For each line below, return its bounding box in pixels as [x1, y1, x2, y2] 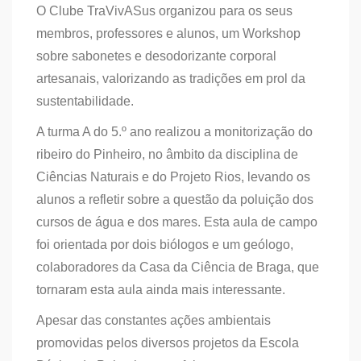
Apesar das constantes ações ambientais [36, 313, 271, 327]
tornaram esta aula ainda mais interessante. [36, 283, 285, 297]
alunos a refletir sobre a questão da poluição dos [36, 193, 313, 206]
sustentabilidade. [36, 94, 134, 108]
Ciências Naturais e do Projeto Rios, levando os [36, 170, 310, 184]
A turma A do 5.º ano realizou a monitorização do [36, 125, 313, 139]
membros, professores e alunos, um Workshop [36, 27, 301, 40]
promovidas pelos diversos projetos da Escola [36, 336, 299, 350]
